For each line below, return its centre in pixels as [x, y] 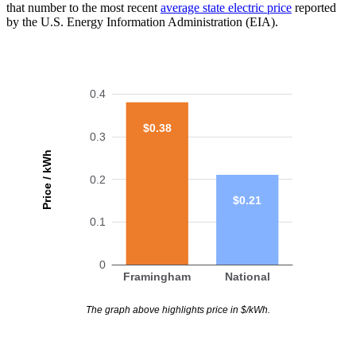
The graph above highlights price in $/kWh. [178, 310]
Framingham [157, 276]
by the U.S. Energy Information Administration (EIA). [142, 21]
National [247, 276]
